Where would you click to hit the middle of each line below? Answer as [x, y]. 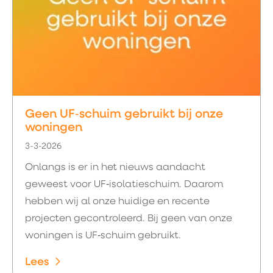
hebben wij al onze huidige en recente [117, 202]
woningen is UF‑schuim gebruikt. [103, 236]
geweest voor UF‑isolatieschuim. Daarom [124, 185]
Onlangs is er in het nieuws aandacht [115, 168]
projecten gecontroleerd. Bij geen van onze [129, 219]
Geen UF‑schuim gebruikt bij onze [124, 115]
